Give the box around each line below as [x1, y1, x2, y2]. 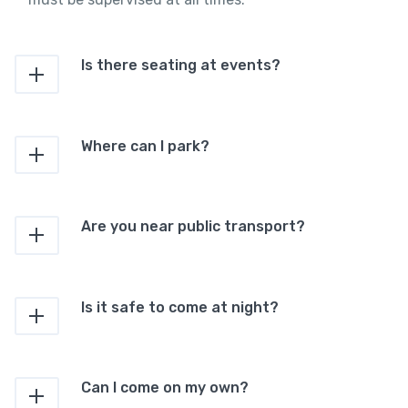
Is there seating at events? [80, 56, 280, 75]
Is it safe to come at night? [80, 298, 279, 316]
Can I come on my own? [80, 378, 249, 396]
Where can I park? [80, 137, 209, 155]
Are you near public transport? [80, 218, 305, 236]
